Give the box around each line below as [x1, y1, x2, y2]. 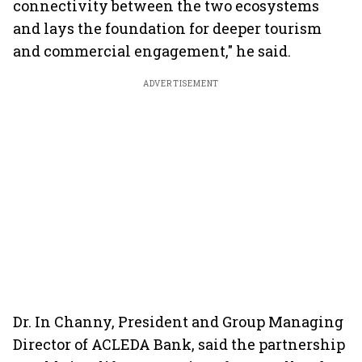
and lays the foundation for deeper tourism [13, 19, 322, 38]
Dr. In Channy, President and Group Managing [13, 312, 343, 331]
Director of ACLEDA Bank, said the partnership [13, 335, 345, 354]
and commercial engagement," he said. [13, 41, 291, 61]
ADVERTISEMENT [142, 78, 220, 89]
